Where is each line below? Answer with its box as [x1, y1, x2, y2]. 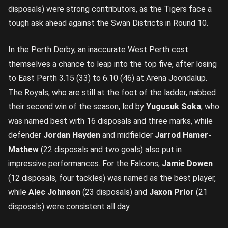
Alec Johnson [28, 187, 80, 197]
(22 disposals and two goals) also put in [39, 145, 182, 154]
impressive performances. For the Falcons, [8, 159, 162, 168]
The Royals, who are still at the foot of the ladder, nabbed [8, 88, 216, 97]
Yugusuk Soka [146, 102, 201, 111]
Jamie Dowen [162, 159, 213, 168]
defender [8, 130, 43, 140]
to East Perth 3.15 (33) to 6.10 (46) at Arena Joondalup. [8, 73, 207, 83]
